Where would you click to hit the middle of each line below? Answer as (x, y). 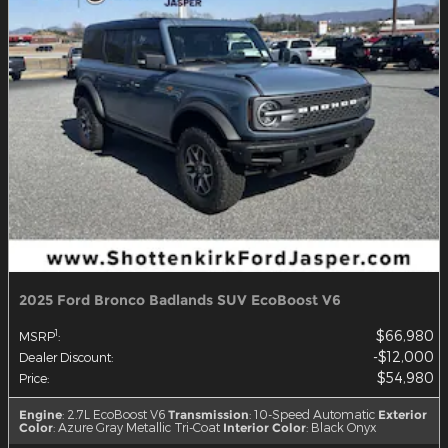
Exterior (402, 414)
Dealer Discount (65, 356)
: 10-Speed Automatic (312, 413)
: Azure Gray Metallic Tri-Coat (136, 426)
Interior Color (264, 427)
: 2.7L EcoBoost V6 (113, 413)
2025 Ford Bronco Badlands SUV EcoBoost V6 (180, 299)
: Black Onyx (341, 426)
